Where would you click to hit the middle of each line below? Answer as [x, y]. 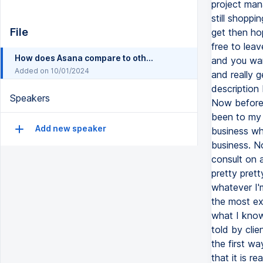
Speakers [30, 98]
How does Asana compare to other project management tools [150, 58]
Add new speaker [70, 129]
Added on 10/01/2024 [52, 71]
